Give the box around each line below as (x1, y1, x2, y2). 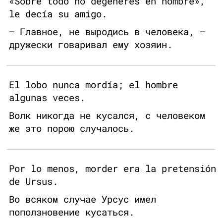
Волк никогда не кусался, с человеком (9, 109, 205, 122)
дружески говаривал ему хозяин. (9, 38, 172, 51)
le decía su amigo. (9, 7, 107, 20)
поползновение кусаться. (9, 206, 134, 219)
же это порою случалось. (9, 122, 134, 135)
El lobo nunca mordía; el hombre (9, 78, 178, 91)
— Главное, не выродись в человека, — (9, 25, 205, 38)
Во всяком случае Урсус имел (9, 193, 156, 206)
